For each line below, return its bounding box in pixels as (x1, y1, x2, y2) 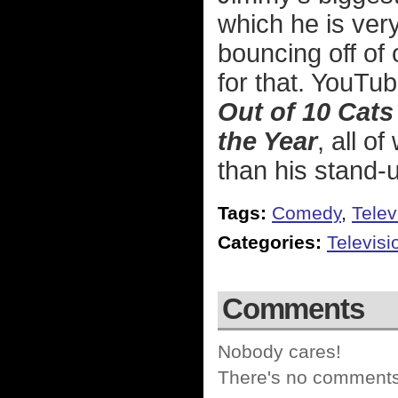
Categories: (218, 232, 322, 253)
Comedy (272, 203, 341, 224)
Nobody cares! (218, 341, 341, 362)
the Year (218, 127, 317, 155)
